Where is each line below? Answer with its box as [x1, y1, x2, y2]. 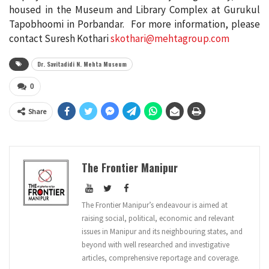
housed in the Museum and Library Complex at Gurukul [9, 3, 260, 17]
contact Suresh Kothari [9, 32, 110, 46]
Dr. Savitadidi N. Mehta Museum [37, 59, 127, 69]
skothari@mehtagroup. [110, 32, 211, 46]
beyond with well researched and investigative [82, 240, 229, 250]
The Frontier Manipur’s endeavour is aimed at [82, 200, 228, 211]
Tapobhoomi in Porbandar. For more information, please [9, 17, 260, 31]
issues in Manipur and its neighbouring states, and [82, 226, 243, 237]
